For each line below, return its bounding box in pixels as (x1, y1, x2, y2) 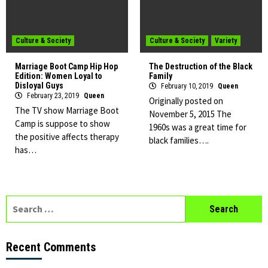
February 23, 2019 (25, 92, 81, 100)
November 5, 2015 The (149, 108, 232, 120)
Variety (215, 36, 237, 45)
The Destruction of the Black (149, 62, 252, 71)
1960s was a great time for (149, 121, 246, 133)
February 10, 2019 (159, 82, 215, 90)
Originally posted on (149, 95, 223, 106)
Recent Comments (6, 240, 96, 254)
